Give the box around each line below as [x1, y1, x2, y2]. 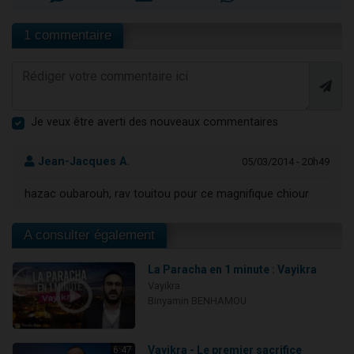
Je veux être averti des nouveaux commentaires [31, 115, 278, 130]
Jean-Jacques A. [35, 155, 130, 168]
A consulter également [24, 227, 155, 243]
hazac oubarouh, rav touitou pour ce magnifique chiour [24, 187, 309, 201]
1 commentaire [24, 28, 111, 43]
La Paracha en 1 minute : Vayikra [147, 262, 317, 276]
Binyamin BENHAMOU [147, 294, 247, 307]
